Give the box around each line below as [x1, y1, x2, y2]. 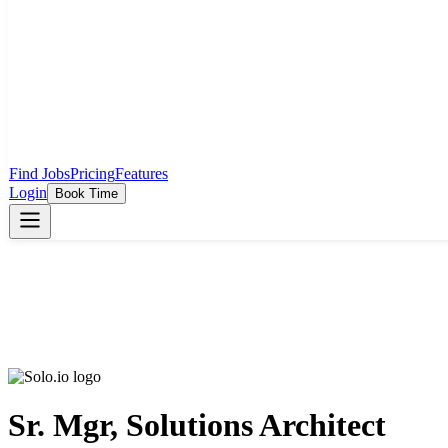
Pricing [70, 165, 115, 182]
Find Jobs [9, 165, 70, 182]
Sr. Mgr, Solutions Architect [8, 407, 386, 444]
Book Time [55, 186, 118, 201]
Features [115, 165, 168, 182]
